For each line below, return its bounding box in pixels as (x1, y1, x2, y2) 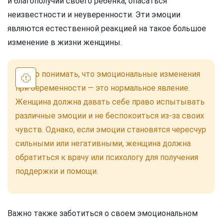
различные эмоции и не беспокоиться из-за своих (15, 111, 204, 121)
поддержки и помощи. (15, 166, 98, 176)
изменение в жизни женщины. (7, 38, 122, 48)
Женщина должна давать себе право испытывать (15, 97, 205, 107)
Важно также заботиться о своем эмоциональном (7, 209, 198, 219)
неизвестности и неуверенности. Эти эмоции (7, 10, 180, 20)
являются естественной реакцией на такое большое (7, 24, 206, 34)
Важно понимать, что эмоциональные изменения (15, 69, 200, 79)
